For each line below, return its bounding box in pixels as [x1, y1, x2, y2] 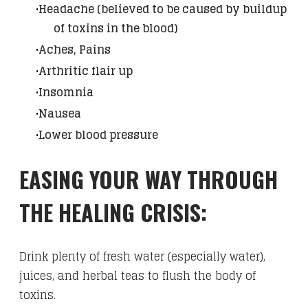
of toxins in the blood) [54, 18, 181, 38]
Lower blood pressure [38, 124, 161, 144]
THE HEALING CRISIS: [19, 195, 212, 228]
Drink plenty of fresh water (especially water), [19, 247, 265, 267]
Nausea [38, 103, 84, 123]
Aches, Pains [38, 39, 113, 59]
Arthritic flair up [38, 60, 135, 80]
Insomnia [38, 82, 96, 102]
